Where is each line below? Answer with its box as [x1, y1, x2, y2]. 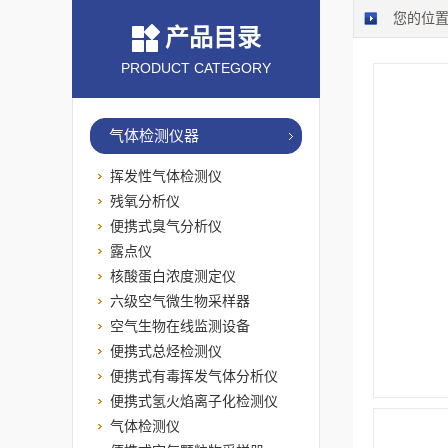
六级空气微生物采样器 [110, 293, 250, 309]
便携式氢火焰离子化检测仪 [110, 393, 278, 409]
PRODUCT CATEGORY [121, 60, 271, 76]
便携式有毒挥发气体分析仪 [110, 368, 278, 384]
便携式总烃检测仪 [110, 343, 222, 359]
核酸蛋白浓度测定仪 [110, 268, 236, 284]
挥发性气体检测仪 [110, 168, 222, 184]
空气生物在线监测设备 [110, 318, 250, 334]
